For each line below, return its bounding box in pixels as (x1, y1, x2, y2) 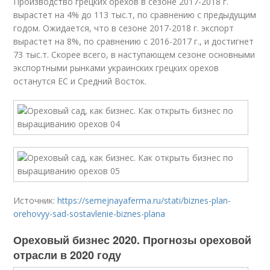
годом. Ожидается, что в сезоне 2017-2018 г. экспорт (13, 22, 234, 34)
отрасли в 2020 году (13, 247, 122, 263)
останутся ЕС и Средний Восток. (13, 75, 147, 87)
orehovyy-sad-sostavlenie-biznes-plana (13, 208, 166, 219)
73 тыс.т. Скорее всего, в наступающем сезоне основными (13, 49, 256, 60)
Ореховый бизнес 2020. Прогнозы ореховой (13, 232, 252, 248)
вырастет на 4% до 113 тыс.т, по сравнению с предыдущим (13, 9, 257, 20)
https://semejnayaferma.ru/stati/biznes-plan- (57, 195, 231, 206)
